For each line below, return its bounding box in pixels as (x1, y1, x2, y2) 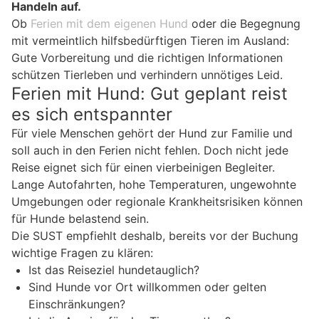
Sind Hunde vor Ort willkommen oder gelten (28, 279, 266, 294)
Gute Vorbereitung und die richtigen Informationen (11, 50, 283, 65)
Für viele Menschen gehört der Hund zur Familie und (11, 125, 293, 140)
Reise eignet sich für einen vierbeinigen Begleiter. (11, 159, 275, 174)
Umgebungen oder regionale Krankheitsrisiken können (11, 194, 303, 209)
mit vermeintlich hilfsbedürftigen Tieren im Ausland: (11, 33, 289, 48)
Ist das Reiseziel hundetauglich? (28, 262, 199, 277)
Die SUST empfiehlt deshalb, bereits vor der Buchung (11, 228, 298, 243)
